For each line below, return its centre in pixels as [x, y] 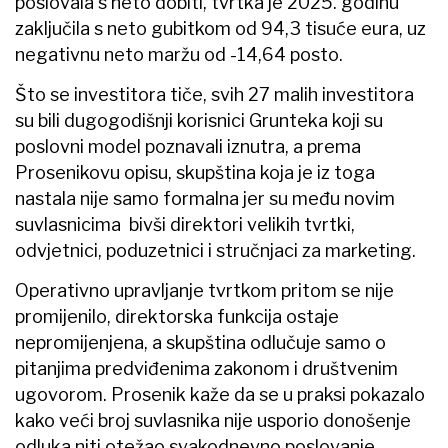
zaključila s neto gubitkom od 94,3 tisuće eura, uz [220, 28]
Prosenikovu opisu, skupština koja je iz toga [195, 172]
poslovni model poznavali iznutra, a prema [188, 146]
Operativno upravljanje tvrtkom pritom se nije [204, 290]
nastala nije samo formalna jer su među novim [205, 198]
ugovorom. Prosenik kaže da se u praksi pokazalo [220, 394]
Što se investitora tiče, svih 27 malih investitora [214, 94]
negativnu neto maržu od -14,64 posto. [179, 54]
